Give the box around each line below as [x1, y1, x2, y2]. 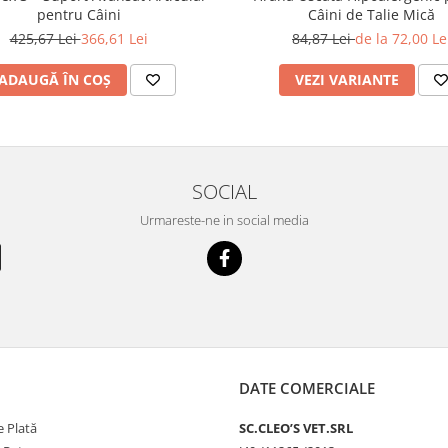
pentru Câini [36, 5, 121, 24]
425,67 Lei [9, 29, 81, 48]
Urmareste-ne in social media [139, 211, 309, 230]
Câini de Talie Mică [308, 5, 435, 25]
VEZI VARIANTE [295, 70, 399, 90]
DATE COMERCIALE [239, 378, 375, 399]
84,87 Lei [292, 29, 355, 49]
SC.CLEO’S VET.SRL [239, 419, 353, 438]
